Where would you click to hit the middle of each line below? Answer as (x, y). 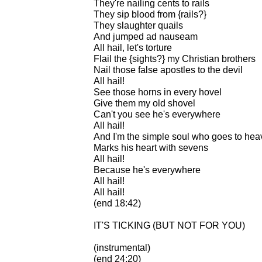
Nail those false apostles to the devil (168, 70)
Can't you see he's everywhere (157, 114)
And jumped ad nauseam (146, 36)
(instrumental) (122, 247)
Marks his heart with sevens (151, 147)
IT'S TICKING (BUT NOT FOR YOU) (169, 225)
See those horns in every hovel (158, 92)
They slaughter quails (138, 25)
